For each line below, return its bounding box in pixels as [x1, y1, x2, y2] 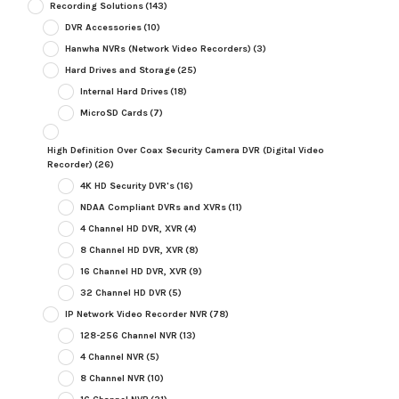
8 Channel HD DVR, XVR [79, 244, 183, 256]
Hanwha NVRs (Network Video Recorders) [64, 43, 251, 55]
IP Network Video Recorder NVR [64, 308, 208, 321]
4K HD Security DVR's [79, 180, 175, 192]
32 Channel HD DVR [79, 287, 167, 299]
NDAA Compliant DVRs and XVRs [79, 201, 226, 214]
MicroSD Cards [79, 107, 148, 119]
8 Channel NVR [79, 372, 145, 385]
